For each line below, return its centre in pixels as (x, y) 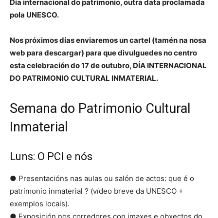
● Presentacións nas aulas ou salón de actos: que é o (102, 178)
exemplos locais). (40, 203)
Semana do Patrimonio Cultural (100, 108)
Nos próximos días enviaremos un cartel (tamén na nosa (108, 40)
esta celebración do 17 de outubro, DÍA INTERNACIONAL (108, 65)
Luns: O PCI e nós (51, 156)
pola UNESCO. (34, 15)
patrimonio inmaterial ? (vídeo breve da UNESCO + (97, 191)
